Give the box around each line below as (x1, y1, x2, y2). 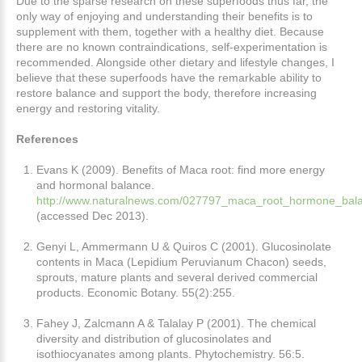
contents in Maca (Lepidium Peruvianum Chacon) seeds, (36, 255, 326, 268)
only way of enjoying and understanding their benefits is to (16, 9, 313, 23)
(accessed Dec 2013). (36, 208, 149, 222)
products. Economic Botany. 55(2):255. (36, 285, 235, 299)
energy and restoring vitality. (16, 101, 160, 115)
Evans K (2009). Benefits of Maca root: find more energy (36, 162, 325, 176)
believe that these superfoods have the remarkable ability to (16, 70, 322, 84)
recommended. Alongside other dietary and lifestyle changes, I (16, 55, 335, 69)
